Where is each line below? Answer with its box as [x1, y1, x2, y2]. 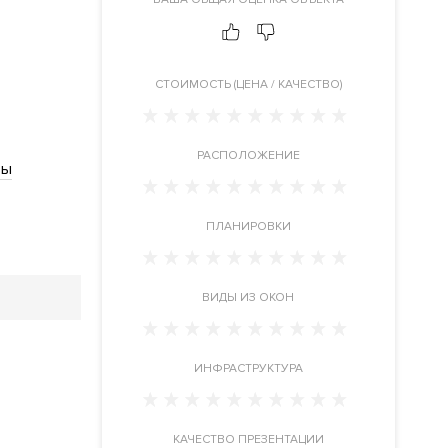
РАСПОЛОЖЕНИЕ [196, 147, 300, 163]
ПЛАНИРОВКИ [205, 218, 291, 234]
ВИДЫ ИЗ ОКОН [202, 289, 295, 305]
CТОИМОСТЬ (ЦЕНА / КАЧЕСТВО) [154, 76, 342, 92]
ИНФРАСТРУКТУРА [193, 360, 303, 376]
